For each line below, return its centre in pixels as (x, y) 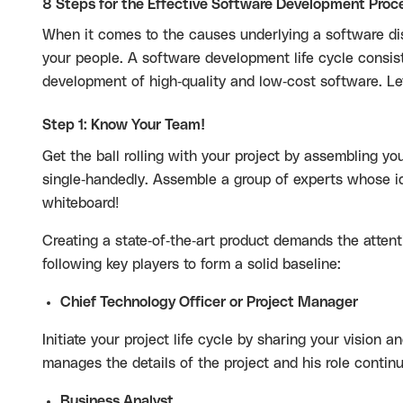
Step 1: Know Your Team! (124, 125)
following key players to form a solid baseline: (192, 264)
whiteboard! (81, 203)
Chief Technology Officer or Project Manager (209, 302)
